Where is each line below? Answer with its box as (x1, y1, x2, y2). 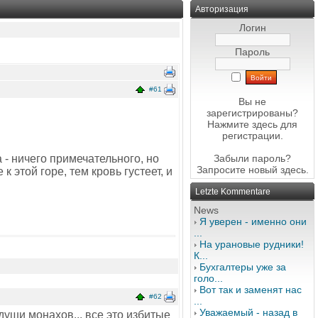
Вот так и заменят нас (199, 284, 302, 295)
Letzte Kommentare (195, 187, 270, 197)
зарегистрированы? (207, 107, 298, 119)
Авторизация (195, 4, 248, 14)
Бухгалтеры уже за (199, 261, 286, 273)
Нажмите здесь (207, 119, 278, 130)
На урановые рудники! (199, 238, 304, 250)
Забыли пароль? (214, 153, 291, 164)
